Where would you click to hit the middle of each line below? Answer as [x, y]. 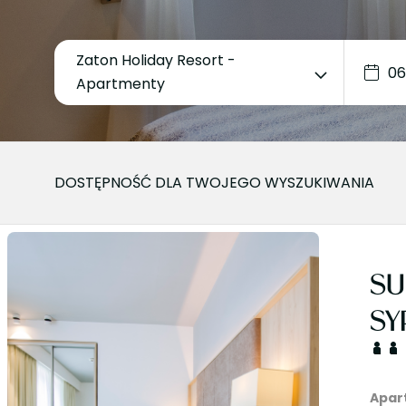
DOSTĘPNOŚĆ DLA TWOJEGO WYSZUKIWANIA [214, 183]
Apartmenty [121, 84]
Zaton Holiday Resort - [156, 60]
